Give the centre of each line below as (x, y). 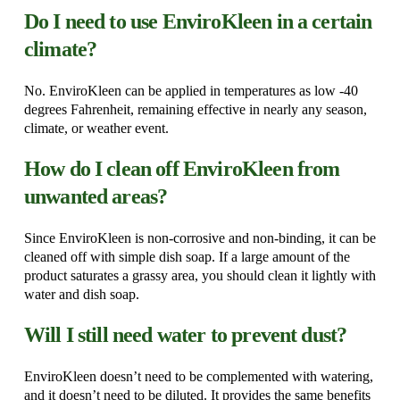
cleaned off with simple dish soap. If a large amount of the (187, 257)
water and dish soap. (81, 295)
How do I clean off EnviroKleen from (182, 169)
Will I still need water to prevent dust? (185, 335)
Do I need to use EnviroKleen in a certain (198, 22)
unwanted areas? (96, 197)
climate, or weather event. (96, 129)
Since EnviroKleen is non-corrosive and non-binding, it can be (200, 238)
